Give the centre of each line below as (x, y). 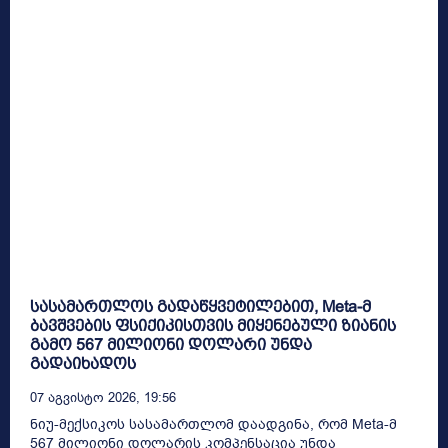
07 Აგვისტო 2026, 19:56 (103, 397)
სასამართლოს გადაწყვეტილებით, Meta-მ (200, 306)
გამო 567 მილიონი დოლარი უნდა (171, 344)
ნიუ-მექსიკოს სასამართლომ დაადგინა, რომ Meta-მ (213, 424)
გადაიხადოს (83, 363)
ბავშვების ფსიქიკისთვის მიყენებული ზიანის (213, 325)
